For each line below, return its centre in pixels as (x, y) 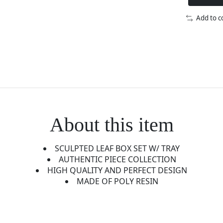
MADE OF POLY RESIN (117, 181)
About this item (111, 124)
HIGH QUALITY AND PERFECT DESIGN (117, 170)
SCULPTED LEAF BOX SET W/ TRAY (117, 149)
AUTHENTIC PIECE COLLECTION (117, 160)
